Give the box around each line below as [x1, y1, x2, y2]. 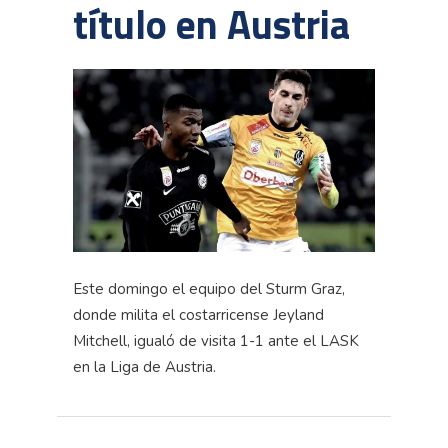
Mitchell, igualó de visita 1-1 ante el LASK [73, 330, 359, 351]
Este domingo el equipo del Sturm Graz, [73, 278, 345, 299]
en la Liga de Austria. [73, 356, 216, 377]
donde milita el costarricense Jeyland [73, 304, 324, 325]
